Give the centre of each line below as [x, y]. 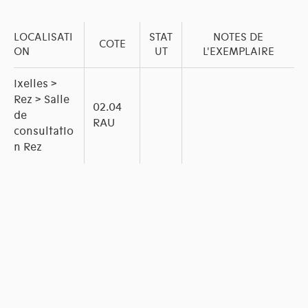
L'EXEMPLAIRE [238, 52]
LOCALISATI [43, 37]
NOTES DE [238, 37]
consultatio [44, 132]
